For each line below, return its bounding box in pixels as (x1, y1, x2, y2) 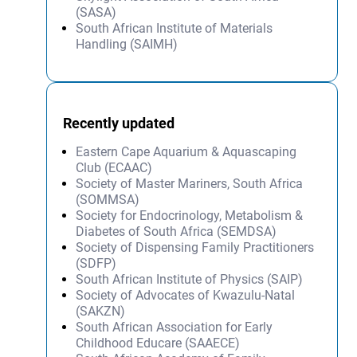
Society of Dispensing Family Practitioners (76, 240, 315, 256)
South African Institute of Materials (76, 21, 273, 37)
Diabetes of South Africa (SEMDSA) (76, 224, 277, 240)
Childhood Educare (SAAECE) (76, 335, 241, 351)
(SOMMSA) (76, 192, 140, 208)
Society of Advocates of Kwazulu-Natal (76, 288, 296, 304)
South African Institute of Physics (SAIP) (76, 272, 304, 288)
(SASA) (76, 5, 117, 21)
